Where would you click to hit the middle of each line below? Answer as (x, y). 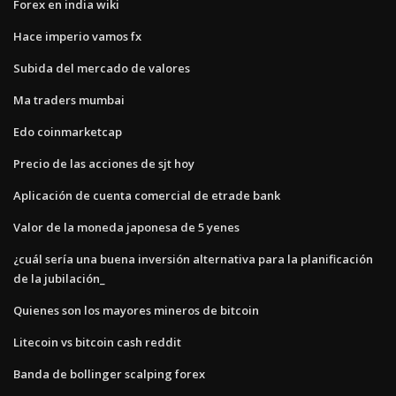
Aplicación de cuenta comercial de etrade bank (147, 195)
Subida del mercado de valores (102, 68)
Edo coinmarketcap (68, 131)
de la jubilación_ (59, 278)
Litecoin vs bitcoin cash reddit (97, 342)
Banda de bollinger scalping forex (109, 373)
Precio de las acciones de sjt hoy (104, 163)
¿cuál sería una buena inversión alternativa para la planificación (193, 259)
